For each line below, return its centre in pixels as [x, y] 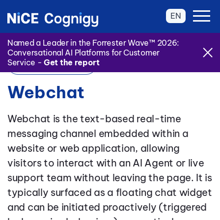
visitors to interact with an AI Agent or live [106, 163]
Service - [26, 63]
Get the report [72, 63]
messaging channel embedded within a [98, 134]
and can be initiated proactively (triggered [107, 207]
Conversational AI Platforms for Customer [83, 53]
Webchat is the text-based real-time [94, 119]
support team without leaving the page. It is [110, 178]
